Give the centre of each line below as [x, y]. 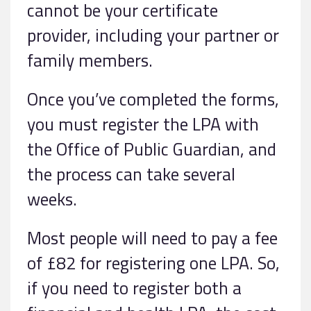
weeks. [52, 199]
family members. [90, 60]
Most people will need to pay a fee [152, 238]
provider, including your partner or [153, 35]
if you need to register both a [134, 288]
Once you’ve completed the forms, [153, 99]
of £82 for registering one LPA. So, [153, 263]
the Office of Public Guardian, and [152, 149]
